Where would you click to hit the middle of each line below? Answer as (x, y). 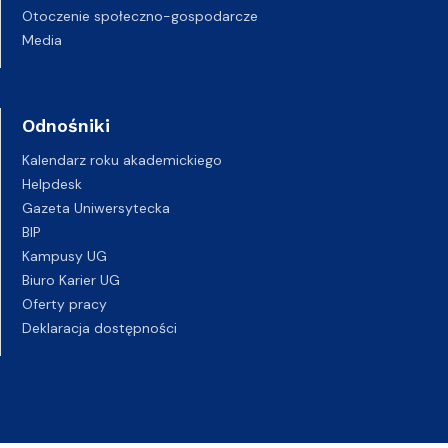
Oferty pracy (64, 304)
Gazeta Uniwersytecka (96, 208)
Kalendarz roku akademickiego (122, 160)
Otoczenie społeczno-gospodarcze (140, 16)
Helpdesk (52, 184)
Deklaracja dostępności (99, 328)
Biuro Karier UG (71, 280)
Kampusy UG (64, 256)
